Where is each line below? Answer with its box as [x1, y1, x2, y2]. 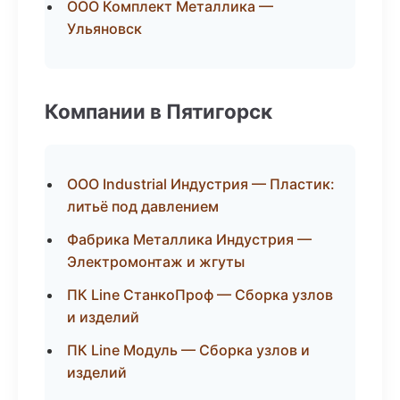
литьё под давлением [67, 197, 219, 215]
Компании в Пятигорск [45, 99, 272, 123]
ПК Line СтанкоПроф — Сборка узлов [67, 286, 333, 304]
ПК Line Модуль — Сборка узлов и [67, 341, 310, 359]
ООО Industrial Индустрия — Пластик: [67, 175, 335, 193]
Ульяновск [67, 20, 142, 37]
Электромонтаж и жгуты [67, 253, 245, 271]
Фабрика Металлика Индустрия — [67, 230, 312, 248]
